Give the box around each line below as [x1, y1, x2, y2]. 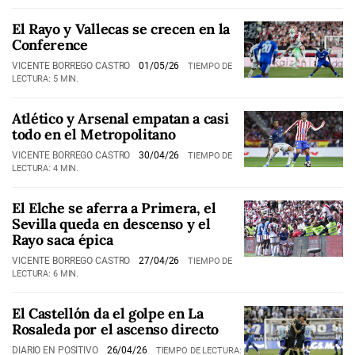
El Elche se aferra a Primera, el [12, 199, 216, 217]
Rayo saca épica [12, 231, 113, 249]
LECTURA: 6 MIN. [12, 269, 79, 279]
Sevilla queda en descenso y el [12, 215, 211, 233]
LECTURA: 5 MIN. [12, 74, 79, 84]
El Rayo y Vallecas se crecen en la [12, 20, 231, 38]
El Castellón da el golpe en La [12, 304, 204, 323]
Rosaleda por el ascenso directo [12, 320, 219, 338]
